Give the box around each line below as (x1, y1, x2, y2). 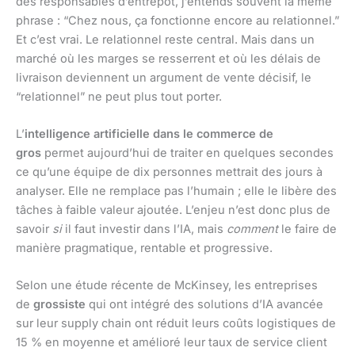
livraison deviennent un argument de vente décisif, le (16, 70, 311, 85)
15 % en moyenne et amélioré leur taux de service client (16, 335, 327, 350)
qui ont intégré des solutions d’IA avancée (86, 297, 323, 312)
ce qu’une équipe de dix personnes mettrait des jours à (16, 165, 323, 180)
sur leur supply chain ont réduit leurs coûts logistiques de (16, 316, 336, 331)
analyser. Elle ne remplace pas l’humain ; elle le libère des (16, 184, 337, 199)
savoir (16, 222, 52, 237)
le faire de (278, 222, 337, 237)
